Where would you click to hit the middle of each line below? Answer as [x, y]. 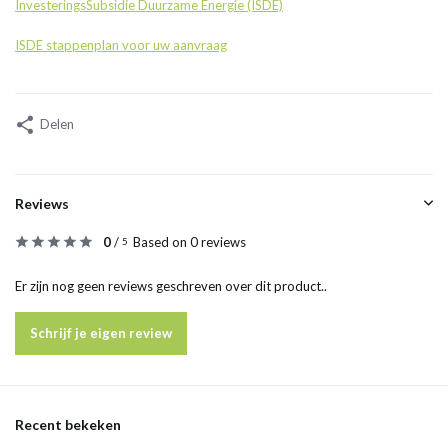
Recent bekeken [68, 425]
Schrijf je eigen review [101, 333]
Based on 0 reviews [189, 242]
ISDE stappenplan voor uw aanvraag [121, 45]
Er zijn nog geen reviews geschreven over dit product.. [171, 286]
